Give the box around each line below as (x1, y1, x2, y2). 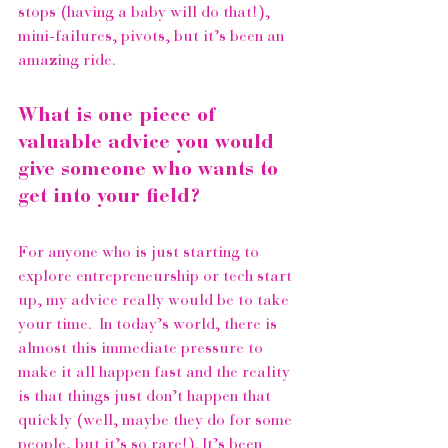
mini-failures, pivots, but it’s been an (18, 28, 288, 45)
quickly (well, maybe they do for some (18, 412, 296, 429)
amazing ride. (18, 52, 119, 69)
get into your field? (18, 186, 201, 207)
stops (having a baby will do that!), (18, 4, 274, 21)
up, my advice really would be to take (18, 292, 293, 309)
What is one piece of (18, 105, 221, 126)
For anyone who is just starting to (18, 244, 263, 261)
